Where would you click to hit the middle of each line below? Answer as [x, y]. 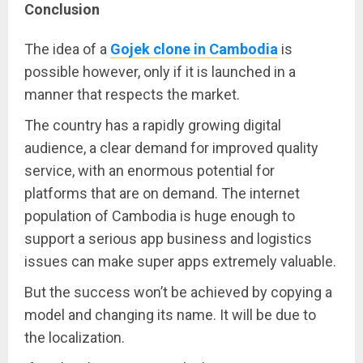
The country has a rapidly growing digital [153, 125]
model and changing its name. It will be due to [170, 314]
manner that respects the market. [132, 94]
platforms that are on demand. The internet [162, 193]
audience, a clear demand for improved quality [171, 147]
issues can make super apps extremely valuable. [180, 261]
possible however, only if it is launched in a [160, 71]
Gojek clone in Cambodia [194, 49]
